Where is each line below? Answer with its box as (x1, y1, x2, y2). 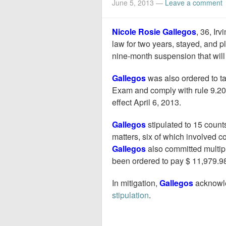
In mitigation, (112, 177, 159, 189)
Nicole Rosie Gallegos (112, 26, 196, 37)
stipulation (112, 189, 149, 201)
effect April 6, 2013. (112, 96, 181, 108)
